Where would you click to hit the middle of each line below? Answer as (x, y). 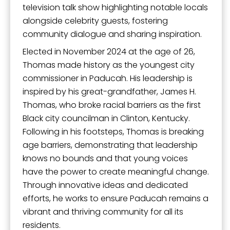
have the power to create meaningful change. (116, 171)
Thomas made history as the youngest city (109, 65)
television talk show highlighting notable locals (115, 7)
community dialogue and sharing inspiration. (112, 34)
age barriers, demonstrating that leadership (110, 145)
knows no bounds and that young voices (105, 158)
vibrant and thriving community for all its (103, 212)
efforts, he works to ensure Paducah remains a (116, 198)
